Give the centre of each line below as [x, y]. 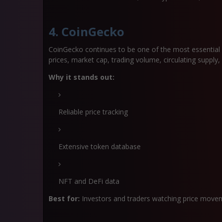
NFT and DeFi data [89, 181]
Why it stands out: [82, 77]
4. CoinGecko [86, 31]
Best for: [64, 198]
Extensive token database [100, 146]
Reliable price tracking [93, 112]
